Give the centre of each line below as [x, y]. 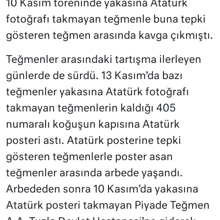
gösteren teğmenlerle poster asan [89, 158]
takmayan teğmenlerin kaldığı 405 [91, 109]
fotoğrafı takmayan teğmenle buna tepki [106, 20]
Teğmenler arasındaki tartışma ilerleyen [104, 60]
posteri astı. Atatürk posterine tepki [94, 141]
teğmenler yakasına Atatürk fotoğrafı [97, 93]
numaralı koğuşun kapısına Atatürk [93, 125]
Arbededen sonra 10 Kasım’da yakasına [102, 190]
